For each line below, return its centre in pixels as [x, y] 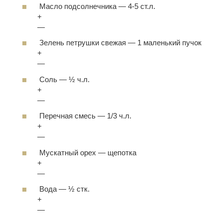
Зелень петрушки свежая [84, 43]
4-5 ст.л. [142, 6]
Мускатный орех [69, 152]
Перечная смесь [67, 116]
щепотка [122, 152]
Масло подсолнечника [79, 6]
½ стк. [79, 189]
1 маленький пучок [169, 43]
